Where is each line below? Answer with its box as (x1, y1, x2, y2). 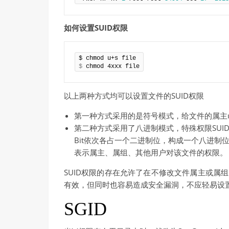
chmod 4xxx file (82, 63, 140, 71)
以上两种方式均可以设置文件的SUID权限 (64, 90, 204, 101)
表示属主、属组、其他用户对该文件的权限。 (74, 147, 227, 157)
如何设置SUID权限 (64, 22, 128, 33)
